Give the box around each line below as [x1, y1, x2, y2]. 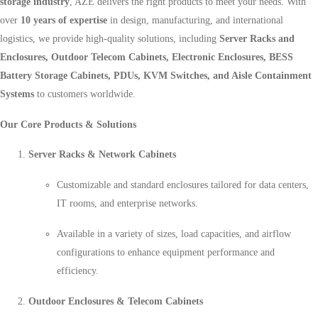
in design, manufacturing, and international [107, 14, 283, 26]
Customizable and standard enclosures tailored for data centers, [57, 180, 309, 191]
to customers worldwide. [34, 88, 136, 99]
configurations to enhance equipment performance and [57, 246, 275, 258]
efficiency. [57, 265, 99, 276]
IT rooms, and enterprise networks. [57, 198, 198, 209]
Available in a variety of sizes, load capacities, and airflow [57, 228, 291, 239]
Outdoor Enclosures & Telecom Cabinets [28, 295, 203, 307]
